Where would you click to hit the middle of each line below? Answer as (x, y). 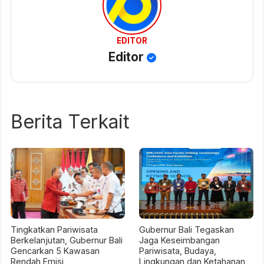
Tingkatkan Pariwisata (54, 230)
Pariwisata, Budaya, (178, 251)
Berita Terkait (70, 122)
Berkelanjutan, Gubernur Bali (67, 240)
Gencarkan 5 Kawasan (55, 251)
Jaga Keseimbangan (179, 240)
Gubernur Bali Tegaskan (187, 230)
